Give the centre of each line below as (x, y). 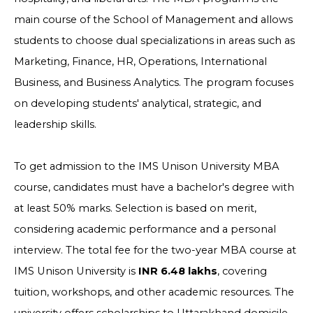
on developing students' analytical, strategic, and (138, 103)
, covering (242, 271)
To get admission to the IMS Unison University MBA (147, 166)
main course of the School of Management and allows (153, 20)
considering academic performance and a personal (145, 229)
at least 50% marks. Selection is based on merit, (135, 208)
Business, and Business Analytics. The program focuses (154, 82)
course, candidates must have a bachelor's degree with (154, 187)
